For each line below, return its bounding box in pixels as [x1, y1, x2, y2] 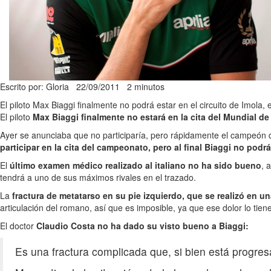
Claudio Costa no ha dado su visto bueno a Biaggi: [36, 220, 249, 232]
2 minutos [127, 80, 165, 93]
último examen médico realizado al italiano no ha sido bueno [10, 159, 261, 171]
